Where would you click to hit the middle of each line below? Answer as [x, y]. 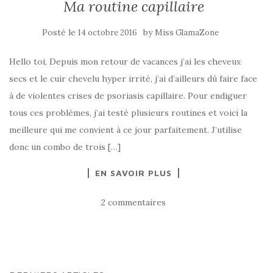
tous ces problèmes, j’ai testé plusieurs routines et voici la [128, 113]
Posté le [60, 32]
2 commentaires [133, 202]
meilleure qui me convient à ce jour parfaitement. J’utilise [126, 130]
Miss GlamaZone [187, 33]
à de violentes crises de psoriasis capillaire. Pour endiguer [128, 96]
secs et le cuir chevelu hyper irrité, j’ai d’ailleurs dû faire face [133, 79]
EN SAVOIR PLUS [133, 173]
